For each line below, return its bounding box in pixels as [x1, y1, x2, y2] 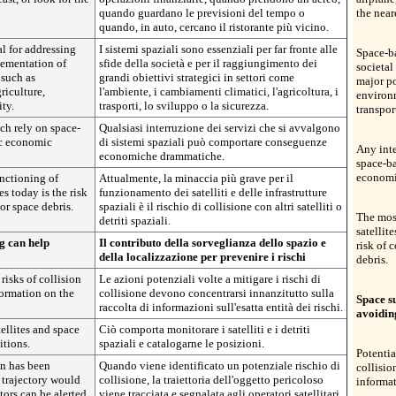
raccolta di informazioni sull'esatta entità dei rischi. [99, 301, 343, 314]
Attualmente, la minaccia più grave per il [99, 171, 293, 185]
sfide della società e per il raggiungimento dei [99, 57, 317, 70]
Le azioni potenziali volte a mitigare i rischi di [99, 272, 321, 286]
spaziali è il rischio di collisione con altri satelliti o [99, 200, 342, 213]
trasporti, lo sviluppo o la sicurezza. [99, 99, 269, 112]
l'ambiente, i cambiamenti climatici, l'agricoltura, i [99, 85, 339, 98]
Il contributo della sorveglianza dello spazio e [99, 236, 326, 249]
